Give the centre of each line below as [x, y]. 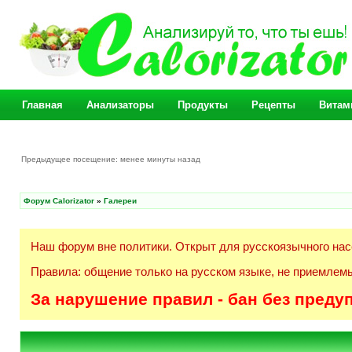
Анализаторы [120, 105]
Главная [42, 105]
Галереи [120, 201]
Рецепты [273, 105]
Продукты [203, 105]
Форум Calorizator [59, 201]
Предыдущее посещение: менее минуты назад [112, 159]
